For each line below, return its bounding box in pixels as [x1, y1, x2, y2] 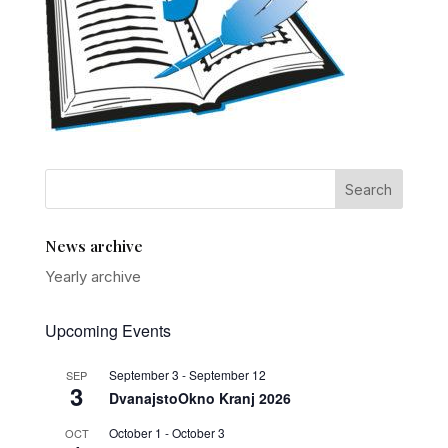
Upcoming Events [44, 319, 171, 342]
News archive [44, 236, 143, 256]
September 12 [188, 366, 266, 383]
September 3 [108, 366, 179, 383]
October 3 [171, 424, 225, 441]
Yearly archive [44, 267, 141, 286]
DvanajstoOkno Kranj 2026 [108, 388, 291, 408]
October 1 [108, 424, 162, 441]
